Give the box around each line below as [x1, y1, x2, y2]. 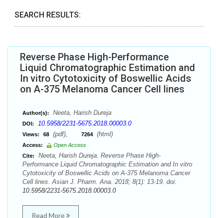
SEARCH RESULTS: [15, 10, 81, 19]
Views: [22, 131, 39, 137]
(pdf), [51, 130, 81, 138]
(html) [95, 130, 113, 138]
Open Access [54, 142, 86, 148]
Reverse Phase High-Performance [20, 51, 169, 63]
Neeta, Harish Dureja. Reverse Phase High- [36, 152, 161, 159]
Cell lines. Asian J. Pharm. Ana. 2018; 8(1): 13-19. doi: [22, 178, 177, 185]
